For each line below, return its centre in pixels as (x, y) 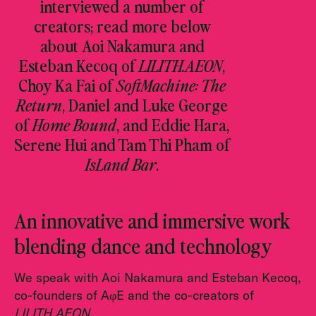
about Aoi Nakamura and (122, 45)
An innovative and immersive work (152, 220)
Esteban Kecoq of (79, 65)
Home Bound (74, 124)
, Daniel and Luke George (145, 104)
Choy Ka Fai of (67, 85)
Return (39, 104)
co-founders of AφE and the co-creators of (134, 295)
